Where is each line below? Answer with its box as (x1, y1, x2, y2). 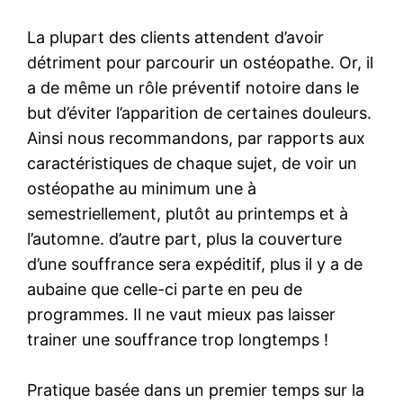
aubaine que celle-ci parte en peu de (27, 279, 303, 299)
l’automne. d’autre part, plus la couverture (27, 228, 343, 248)
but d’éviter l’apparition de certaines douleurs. (27, 103, 372, 122)
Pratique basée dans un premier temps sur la (27, 380, 365, 399)
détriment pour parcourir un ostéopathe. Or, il (27, 52, 374, 72)
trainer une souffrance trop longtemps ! (27, 329, 329, 349)
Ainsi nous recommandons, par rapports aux (27, 128, 366, 148)
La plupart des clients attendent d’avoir (27, 27, 325, 47)
